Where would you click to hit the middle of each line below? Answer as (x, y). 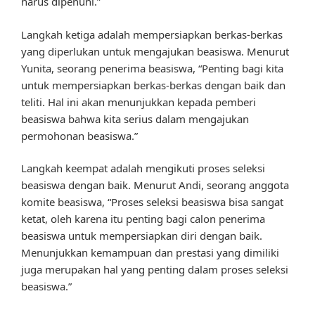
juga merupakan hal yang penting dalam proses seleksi (155, 270)
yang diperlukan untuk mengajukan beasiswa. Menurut (155, 51)
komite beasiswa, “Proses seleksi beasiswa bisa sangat (152, 202)
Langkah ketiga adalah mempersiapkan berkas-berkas (152, 34)
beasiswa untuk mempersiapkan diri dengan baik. (142, 236)
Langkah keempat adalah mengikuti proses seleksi (143, 168)
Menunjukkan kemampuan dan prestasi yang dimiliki (150, 253)
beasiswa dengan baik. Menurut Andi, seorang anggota (155, 185)
